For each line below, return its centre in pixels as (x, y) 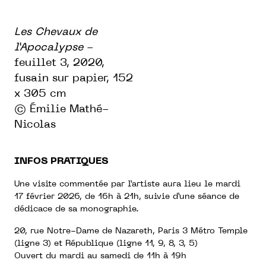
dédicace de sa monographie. (77, 209)
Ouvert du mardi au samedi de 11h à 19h (100, 256)
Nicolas (35, 125)
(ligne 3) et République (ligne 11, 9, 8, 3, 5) (106, 243)
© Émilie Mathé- (62, 109)
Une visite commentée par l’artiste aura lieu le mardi (127, 184)
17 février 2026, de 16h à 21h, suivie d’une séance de (127, 197)
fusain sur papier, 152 (74, 78)
